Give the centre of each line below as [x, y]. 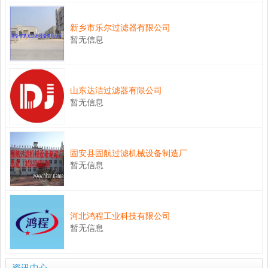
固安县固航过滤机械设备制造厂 [129, 153]
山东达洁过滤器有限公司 [116, 90]
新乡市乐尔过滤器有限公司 [120, 28]
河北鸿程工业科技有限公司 [120, 216]
